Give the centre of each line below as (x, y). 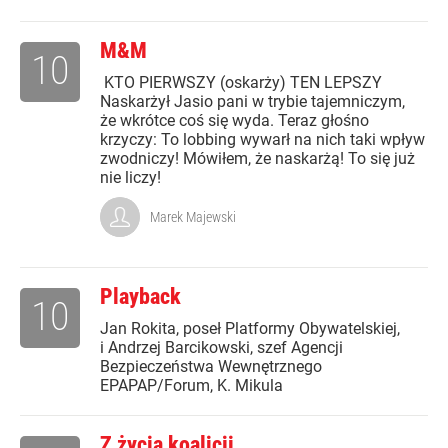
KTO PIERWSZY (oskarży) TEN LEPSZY (241, 83)
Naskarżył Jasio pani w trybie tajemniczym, (252, 102)
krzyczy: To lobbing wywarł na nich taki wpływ (262, 140)
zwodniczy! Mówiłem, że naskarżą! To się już (257, 159)
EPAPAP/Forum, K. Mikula (191, 386)
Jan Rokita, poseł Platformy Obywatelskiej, (250, 329)
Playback (140, 297)
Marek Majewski (193, 217)
